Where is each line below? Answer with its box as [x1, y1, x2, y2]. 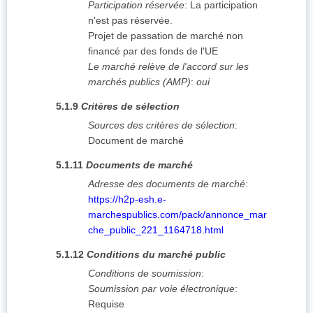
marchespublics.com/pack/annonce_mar [88, 209, 267, 221]
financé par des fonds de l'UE [88, 45, 218, 57]
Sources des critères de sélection [88, 119, 235, 131]
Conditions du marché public [87, 249, 226, 261]
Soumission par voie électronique [88, 283, 235, 295]
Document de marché [88, 135, 184, 147]
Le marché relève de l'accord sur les [88, 61, 249, 73]
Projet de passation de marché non [88, 30, 243, 42]
